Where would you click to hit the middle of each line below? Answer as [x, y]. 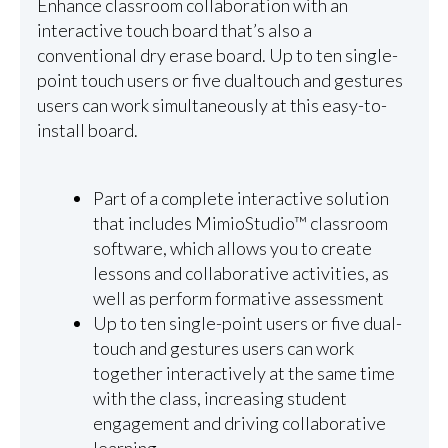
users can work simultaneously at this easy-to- [211, 104]
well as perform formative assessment [239, 298]
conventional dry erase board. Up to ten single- [217, 54]
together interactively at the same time [244, 373]
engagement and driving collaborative [240, 423]
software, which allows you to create [233, 248]
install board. [87, 129]
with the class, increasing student [220, 398]
